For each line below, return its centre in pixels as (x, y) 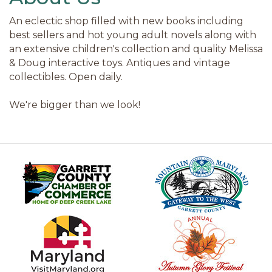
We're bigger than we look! (75, 104)
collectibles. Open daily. (66, 76)
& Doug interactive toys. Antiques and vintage (120, 63)
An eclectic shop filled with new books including (126, 21)
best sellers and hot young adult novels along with (133, 35)
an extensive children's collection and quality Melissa (136, 49)
